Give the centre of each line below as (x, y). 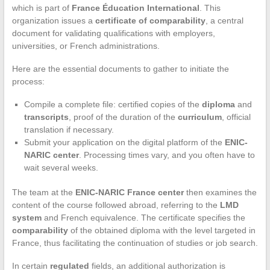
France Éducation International (135, 8)
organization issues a (53, 20)
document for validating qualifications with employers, (113, 33)
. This (210, 8)
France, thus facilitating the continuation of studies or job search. (135, 243)
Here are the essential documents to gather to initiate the (120, 68)
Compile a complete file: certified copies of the (113, 104)
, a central (224, 20)
